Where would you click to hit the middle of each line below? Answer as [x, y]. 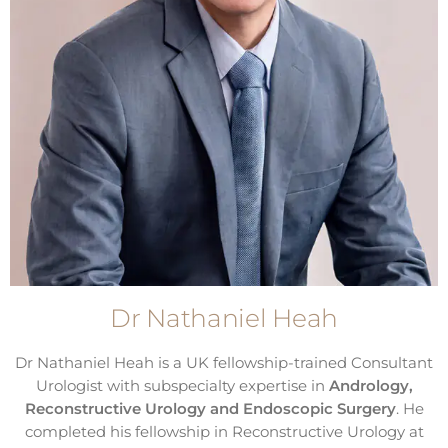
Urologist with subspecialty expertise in [182, 386]
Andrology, [370, 386]
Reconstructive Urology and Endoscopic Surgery [210, 409]
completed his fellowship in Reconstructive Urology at [224, 432]
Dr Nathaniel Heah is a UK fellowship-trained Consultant [224, 363]
